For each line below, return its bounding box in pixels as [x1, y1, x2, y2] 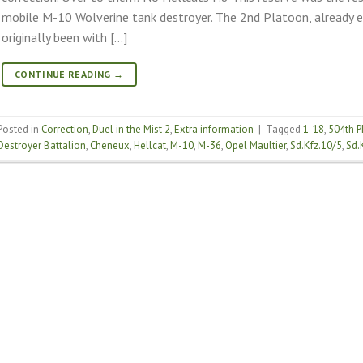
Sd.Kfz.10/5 [289, 139, 342, 153]
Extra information [173, 122, 254, 137]
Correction [41, 122, 88, 137]
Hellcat [133, 139, 166, 153]
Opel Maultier [224, 139, 286, 153]
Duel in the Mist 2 [92, 122, 170, 137]
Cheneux [89, 139, 130, 153]
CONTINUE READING [14, 67, 114, 80]
